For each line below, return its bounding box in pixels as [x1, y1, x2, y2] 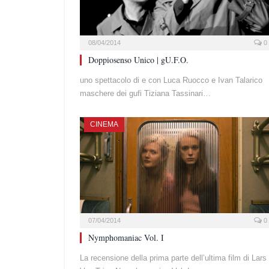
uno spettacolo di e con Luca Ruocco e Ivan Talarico [80, 75, 262, 85]
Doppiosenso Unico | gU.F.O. [88, 53, 189, 65]
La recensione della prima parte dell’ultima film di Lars [80, 253, 267, 262]
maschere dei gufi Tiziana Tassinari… [80, 88, 211, 98]
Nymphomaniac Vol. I [88, 231, 164, 243]
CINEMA [90, 119, 118, 128]
